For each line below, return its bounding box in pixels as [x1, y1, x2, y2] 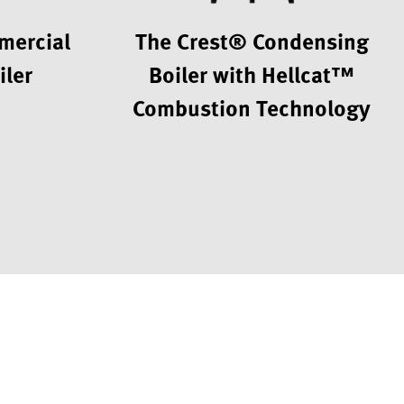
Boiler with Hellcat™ [149, 58, 355, 91]
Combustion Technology [133, 91, 372, 124]
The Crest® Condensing [134, 24, 369, 58]
